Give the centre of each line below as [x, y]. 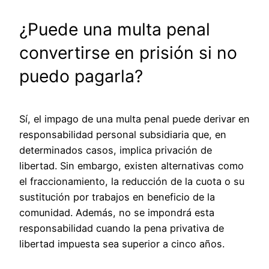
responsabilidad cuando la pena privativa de [122, 228]
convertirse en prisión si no [128, 53]
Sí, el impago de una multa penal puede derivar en [134, 119]
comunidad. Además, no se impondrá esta [117, 212]
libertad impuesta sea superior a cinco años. [122, 243]
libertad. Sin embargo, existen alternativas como [131, 165]
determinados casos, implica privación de [116, 150]
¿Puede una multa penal [115, 30]
